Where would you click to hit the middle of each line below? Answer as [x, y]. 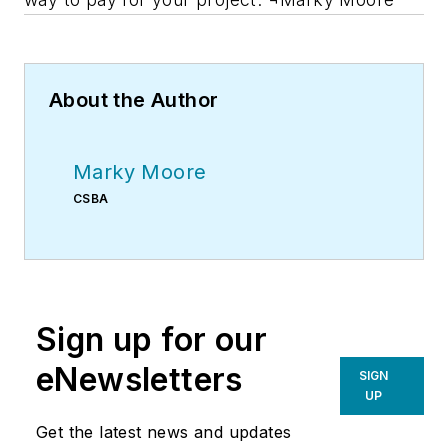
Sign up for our [151, 339]
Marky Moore [140, 171]
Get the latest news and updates [164, 431]
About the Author [134, 99]
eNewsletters [139, 379]
